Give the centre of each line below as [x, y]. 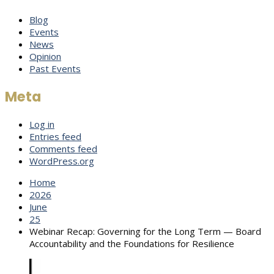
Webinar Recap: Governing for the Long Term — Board [145, 231]
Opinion [45, 57]
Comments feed [63, 149]
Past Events [55, 69]
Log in [42, 124]
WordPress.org [62, 161]
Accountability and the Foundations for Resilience [132, 244]
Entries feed [55, 137]
